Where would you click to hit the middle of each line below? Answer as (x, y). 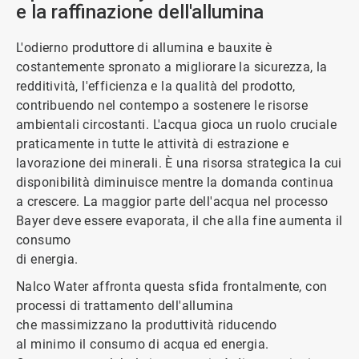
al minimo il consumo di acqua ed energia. (143, 344)
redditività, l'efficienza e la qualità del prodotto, (156, 86)
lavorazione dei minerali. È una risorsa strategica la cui (179, 163)
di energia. (47, 259)
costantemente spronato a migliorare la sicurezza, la (172, 67)
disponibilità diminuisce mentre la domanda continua (175, 182)
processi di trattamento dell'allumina (125, 306)
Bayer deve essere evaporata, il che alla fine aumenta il (179, 221)
